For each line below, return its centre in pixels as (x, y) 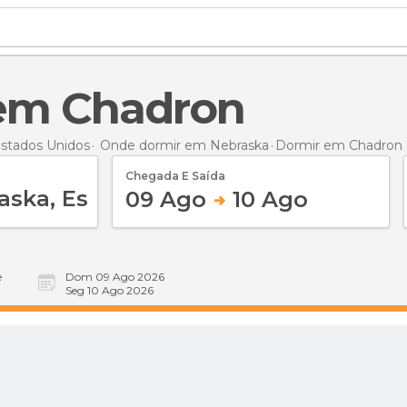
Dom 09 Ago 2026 (115, 277)
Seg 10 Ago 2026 (109, 290)
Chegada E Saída (175, 175)
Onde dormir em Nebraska (184, 145)
